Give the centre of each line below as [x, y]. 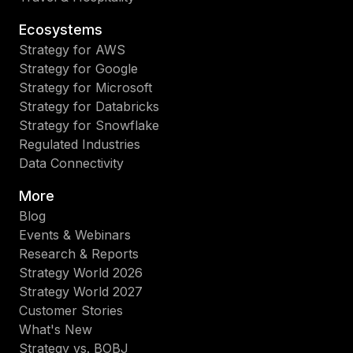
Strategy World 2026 [81, 272]
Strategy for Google [78, 68]
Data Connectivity [71, 163]
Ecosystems [61, 29]
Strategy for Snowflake [89, 125]
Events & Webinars [75, 234]
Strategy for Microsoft [85, 87]
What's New [56, 329]
